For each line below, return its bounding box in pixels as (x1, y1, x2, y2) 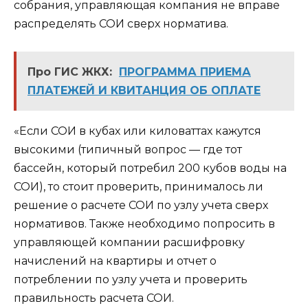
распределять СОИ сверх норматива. (14, 17, 228, 31)
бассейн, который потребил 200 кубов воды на (14, 162, 287, 175)
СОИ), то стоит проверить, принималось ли (14, 180, 263, 194)
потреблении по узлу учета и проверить (14, 273, 247, 287)
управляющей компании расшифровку (14, 236, 245, 250)
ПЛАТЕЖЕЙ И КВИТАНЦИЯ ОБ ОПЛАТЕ (27, 84, 261, 98)
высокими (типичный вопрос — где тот (14, 143, 242, 157)
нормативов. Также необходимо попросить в (14, 217, 275, 231)
